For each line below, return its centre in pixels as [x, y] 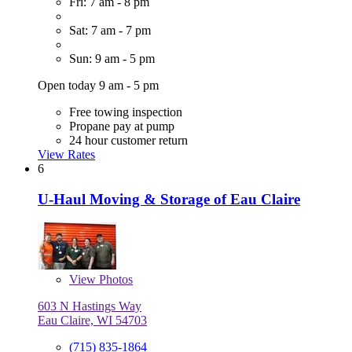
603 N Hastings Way [90, 306]
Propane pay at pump [122, 126]
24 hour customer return [128, 140]
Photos [114, 280]
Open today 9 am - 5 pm [98, 85]
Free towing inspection [126, 112]
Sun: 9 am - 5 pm [112, 58]
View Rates [66, 154]
